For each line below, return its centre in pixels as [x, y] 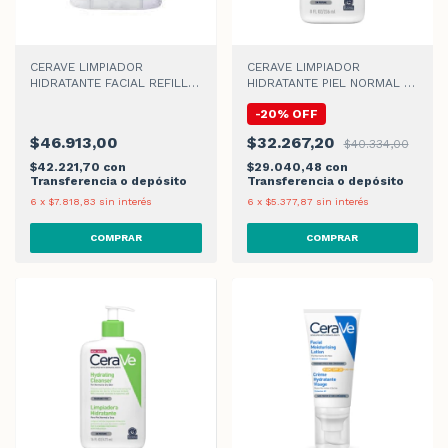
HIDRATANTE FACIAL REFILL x [114, 82]
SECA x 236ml [287, 98]
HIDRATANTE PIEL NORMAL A [329, 82]
